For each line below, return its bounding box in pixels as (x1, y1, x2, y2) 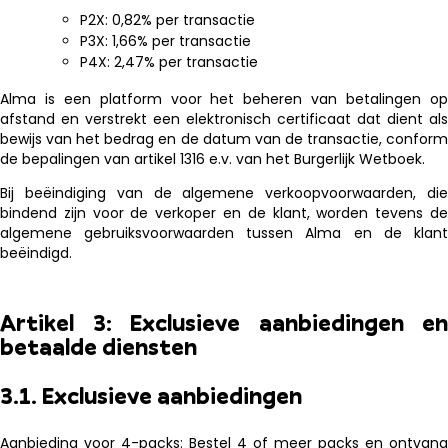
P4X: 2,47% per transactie (80, 52, 258, 72)
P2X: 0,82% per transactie (80, 10, 255, 30)
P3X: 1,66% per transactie (80, 31, 251, 51)
